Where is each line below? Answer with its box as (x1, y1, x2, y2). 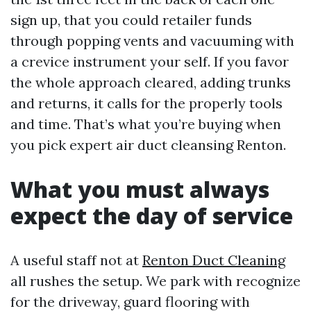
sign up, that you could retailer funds (10, 11, 252, 29)
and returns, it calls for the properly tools (10, 94, 283, 112)
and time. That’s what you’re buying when (10, 115, 281, 133)
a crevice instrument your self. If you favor (10, 53, 289, 71)
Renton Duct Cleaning (142, 251, 285, 269)
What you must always (10, 174, 269, 205)
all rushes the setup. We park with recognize (10, 272, 301, 290)
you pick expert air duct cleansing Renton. (10, 136, 286, 154)
